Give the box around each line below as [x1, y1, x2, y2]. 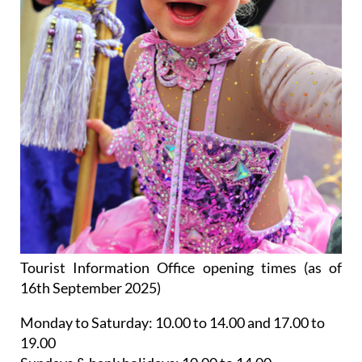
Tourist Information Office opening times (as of [20, 259, 342, 277]
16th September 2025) [20, 279, 161, 297]
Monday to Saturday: [20, 314, 153, 332]
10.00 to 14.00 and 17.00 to [153, 314, 325, 332]
